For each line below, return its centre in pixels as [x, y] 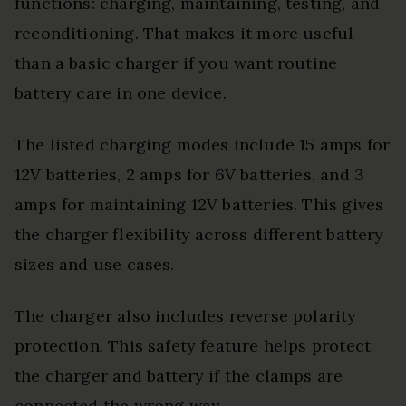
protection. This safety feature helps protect [193, 346]
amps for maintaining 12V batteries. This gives [199, 205]
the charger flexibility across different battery [199, 235]
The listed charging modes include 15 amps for [203, 145]
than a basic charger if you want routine [176, 63]
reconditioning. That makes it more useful [184, 34]
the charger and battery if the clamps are [179, 376]
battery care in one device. [121, 93]
